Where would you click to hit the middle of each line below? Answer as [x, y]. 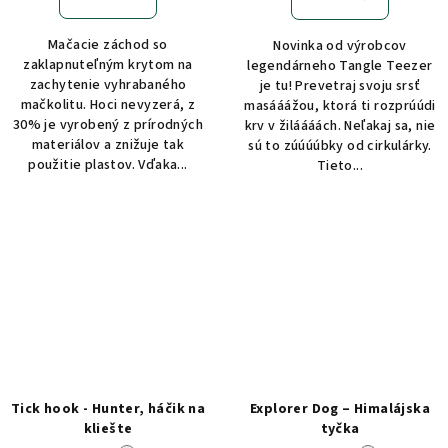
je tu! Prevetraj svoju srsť [340, 86]
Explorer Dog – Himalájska [340, 408]
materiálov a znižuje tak [108, 145]
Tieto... [340, 166]
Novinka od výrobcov [340, 46]
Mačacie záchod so [108, 45]
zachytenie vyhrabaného [108, 85]
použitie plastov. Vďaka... [108, 165]
